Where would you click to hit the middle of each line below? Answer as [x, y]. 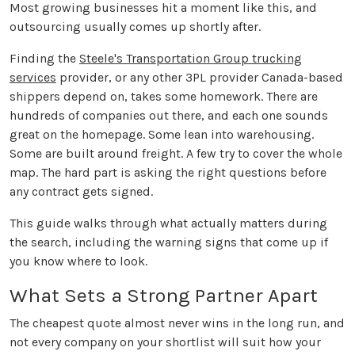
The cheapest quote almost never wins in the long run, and [177, 323]
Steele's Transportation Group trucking [191, 59]
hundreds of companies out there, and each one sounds [169, 116]
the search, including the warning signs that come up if [169, 242]
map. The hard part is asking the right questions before [168, 173]
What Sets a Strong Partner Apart [164, 296]
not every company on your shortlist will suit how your [165, 342]
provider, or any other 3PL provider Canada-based [200, 78]
